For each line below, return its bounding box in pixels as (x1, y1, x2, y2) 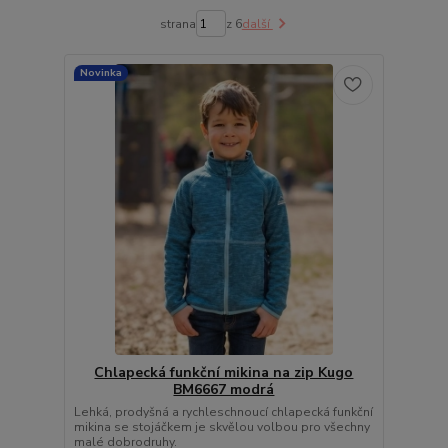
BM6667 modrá (173, 380, 275, 400)
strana (159, 15, 196, 32)
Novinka (79, 65, 122, 81)
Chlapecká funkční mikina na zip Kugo (94, 363, 354, 383)
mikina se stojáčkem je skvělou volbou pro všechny (73, 419, 370, 436)
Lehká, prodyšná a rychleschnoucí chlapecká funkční (73, 404, 373, 421)
